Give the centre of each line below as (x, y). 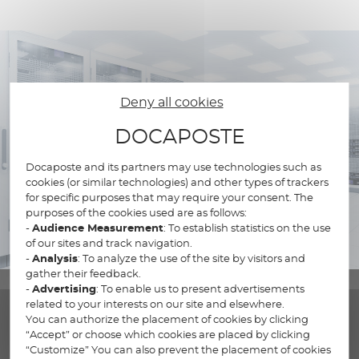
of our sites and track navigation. (109, 243)
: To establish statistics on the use (248, 228)
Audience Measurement (98, 228)
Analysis (55, 258)
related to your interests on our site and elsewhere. (155, 304)
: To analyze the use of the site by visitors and (192, 258)
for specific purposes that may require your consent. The (170, 197)
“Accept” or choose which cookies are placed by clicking (168, 334)
